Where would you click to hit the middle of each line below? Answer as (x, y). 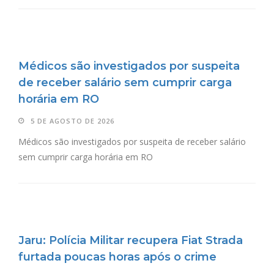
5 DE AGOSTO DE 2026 (72, 120)
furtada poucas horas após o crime (117, 257)
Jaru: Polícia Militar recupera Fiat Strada (131, 240)
